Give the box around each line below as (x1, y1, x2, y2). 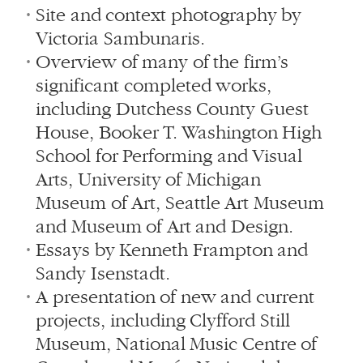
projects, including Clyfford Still (36, 310, 290, 331)
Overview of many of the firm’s (36, 51, 288, 73)
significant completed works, (36, 75, 272, 96)
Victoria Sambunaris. (36, 28, 205, 49)
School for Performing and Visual (36, 145, 303, 167)
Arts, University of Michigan (36, 169, 261, 190)
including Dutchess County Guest (36, 98, 309, 120)
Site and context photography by (36, 4, 302, 26)
